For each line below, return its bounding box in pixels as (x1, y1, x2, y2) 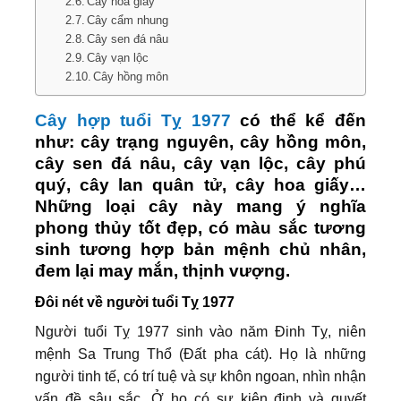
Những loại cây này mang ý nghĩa (35, 197, 366, 217)
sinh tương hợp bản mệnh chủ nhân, (35, 240, 366, 260)
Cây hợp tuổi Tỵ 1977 (35, 111, 231, 131)
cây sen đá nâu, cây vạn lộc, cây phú (35, 154, 366, 174)
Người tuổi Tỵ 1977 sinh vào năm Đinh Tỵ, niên (35, 323, 366, 339)
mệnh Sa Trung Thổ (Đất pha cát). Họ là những (35, 346, 366, 362)
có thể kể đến (230, 111, 366, 131)
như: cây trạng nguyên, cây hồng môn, (35, 132, 366, 152)
